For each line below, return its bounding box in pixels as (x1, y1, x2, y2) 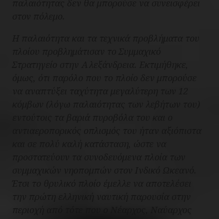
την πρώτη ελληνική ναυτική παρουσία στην (12, 191, 191, 203)
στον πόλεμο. (12, 10, 65, 22)
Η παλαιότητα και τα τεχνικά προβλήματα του (12, 32, 199, 44)
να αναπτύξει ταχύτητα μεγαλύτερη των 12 (12, 85, 188, 97)
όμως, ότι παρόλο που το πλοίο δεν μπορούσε (12, 72, 197, 84)
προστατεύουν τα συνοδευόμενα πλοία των (12, 151, 185, 163)
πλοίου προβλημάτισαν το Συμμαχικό (12, 45, 161, 58)
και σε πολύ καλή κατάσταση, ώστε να (12, 138, 166, 150)
